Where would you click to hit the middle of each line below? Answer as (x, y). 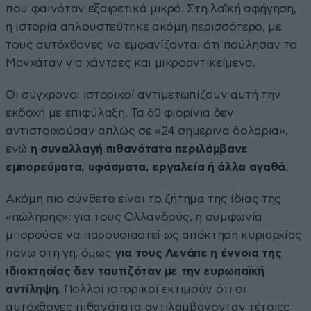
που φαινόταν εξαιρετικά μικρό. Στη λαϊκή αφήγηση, (151, 8)
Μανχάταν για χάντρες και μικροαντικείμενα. (131, 62)
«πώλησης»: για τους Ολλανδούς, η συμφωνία (134, 217)
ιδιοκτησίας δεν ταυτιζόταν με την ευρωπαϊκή (135, 271)
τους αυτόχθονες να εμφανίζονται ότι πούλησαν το (152, 44)
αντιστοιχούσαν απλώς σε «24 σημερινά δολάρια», (147, 131)
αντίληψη (32, 289)
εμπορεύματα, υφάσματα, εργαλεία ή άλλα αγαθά (146, 167)
